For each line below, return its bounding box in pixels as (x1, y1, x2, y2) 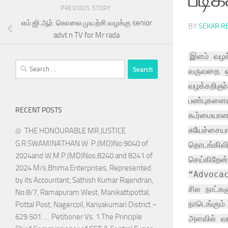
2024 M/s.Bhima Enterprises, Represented (15, 163, 151, 173)
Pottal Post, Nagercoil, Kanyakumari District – (15, 200, 157, 210)
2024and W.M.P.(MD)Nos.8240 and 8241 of (15, 151, 153, 161)
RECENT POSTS (15, 106, 62, 115)
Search (15, 61, 36, 70)
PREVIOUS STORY (61, 4, 112, 12)
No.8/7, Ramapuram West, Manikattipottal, (15, 188, 150, 197)
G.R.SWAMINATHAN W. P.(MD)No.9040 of (15, 139, 148, 149)
